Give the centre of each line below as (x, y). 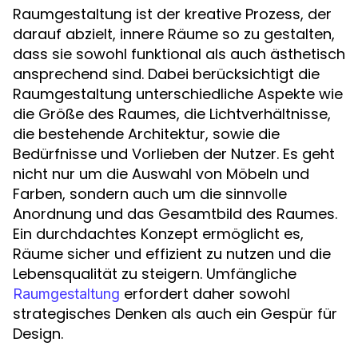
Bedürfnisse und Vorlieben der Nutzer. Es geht (174, 154)
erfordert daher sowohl (205, 294)
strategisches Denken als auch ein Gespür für (175, 314)
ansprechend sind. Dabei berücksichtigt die (166, 74)
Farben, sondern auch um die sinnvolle (150, 194)
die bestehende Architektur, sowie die (146, 134)
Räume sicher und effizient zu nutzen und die (172, 254)
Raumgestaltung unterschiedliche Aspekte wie (178, 94)
